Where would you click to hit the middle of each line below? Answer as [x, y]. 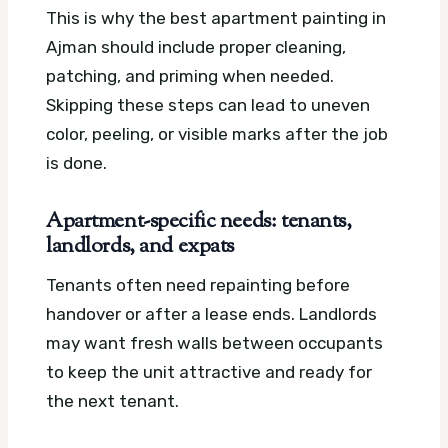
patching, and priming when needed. [190, 76]
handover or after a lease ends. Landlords [211, 313]
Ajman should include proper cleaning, [196, 47]
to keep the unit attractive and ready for [209, 371]
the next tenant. [112, 400]
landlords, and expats [140, 247]
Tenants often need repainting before [198, 284]
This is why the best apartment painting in [216, 18]
